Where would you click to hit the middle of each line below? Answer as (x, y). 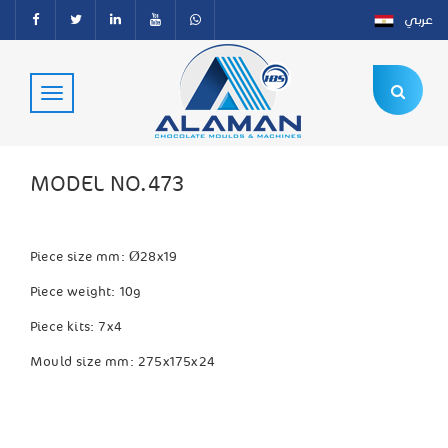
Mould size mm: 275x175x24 (122, 362)
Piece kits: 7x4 (76, 327)
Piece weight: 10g (86, 292)
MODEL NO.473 (107, 184)
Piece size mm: (79, 257)
